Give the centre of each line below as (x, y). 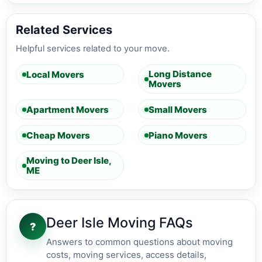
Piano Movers (178, 135)
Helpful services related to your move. (93, 49)
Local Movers (55, 74)
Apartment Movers (68, 109)
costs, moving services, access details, (126, 255)
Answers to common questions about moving (139, 242)
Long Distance (180, 74)
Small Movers (178, 109)
